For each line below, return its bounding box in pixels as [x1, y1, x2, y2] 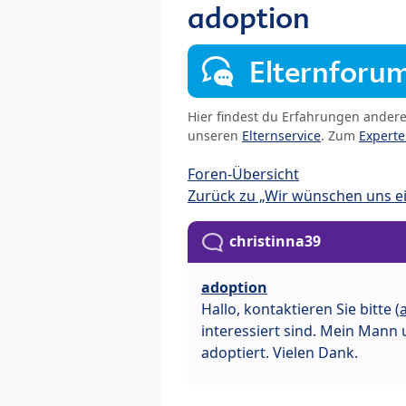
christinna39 [229, 231, 321, 252]
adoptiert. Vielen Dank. [201, 343, 358, 363]
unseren [188, 127, 242, 145]
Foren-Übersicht [188, 164, 299, 185]
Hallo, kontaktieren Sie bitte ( [201, 299, 400, 320]
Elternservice [242, 127, 321, 145]
